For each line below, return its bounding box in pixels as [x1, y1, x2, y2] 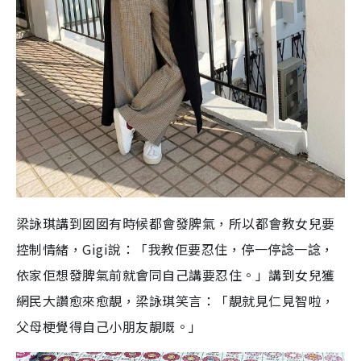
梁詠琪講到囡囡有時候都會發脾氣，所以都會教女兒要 [16, 214, 335, 233]
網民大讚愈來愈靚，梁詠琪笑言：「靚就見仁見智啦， [16, 291, 335, 310]
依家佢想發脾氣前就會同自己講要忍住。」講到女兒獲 [16, 265, 335, 284]
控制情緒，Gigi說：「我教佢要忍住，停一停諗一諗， [16, 239, 334, 259]
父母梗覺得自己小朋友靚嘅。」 [16, 317, 202, 336]
